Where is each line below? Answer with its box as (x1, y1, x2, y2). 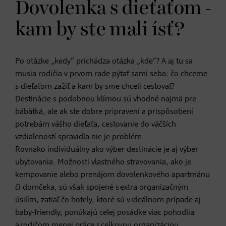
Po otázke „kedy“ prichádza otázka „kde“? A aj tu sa (15, 57, 193, 66)
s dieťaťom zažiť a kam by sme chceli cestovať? (15, 82, 175, 91)
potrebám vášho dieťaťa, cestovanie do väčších (15, 120, 176, 129)
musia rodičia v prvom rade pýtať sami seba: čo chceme (15, 70, 207, 78)
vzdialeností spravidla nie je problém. (15, 133, 144, 141)
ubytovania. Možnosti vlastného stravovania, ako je (15, 158, 191, 166)
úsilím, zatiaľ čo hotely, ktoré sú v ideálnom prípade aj (15, 196, 201, 204)
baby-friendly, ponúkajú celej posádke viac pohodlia (15, 208, 194, 217)
